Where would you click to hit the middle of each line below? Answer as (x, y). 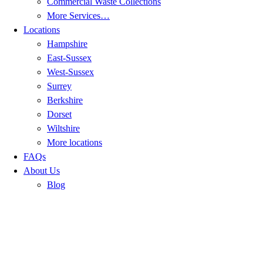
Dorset (59, 114)
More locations (75, 142)
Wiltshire (63, 128)
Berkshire (65, 100)
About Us (42, 171)
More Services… (78, 16)
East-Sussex (69, 58)
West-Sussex (70, 72)
